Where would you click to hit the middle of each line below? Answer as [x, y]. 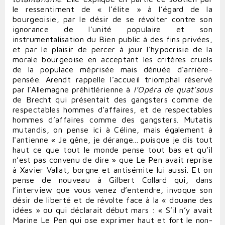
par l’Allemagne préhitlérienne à [73, 89]
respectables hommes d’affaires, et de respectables [113, 109]
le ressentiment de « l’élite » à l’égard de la [113, 9]
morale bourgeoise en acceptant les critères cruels [113, 59]
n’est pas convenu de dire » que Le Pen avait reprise [113, 159]
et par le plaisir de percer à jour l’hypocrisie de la [113, 49]
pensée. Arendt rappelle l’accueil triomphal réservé [113, 79]
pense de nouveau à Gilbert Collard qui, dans [113, 180]
